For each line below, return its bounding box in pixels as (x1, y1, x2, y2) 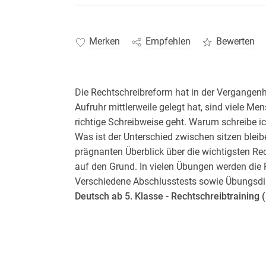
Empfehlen (145, 36, 191, 47)
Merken (88, 36, 120, 47)
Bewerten (216, 36, 255, 47)
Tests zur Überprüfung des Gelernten (85, 247, 238, 259)
